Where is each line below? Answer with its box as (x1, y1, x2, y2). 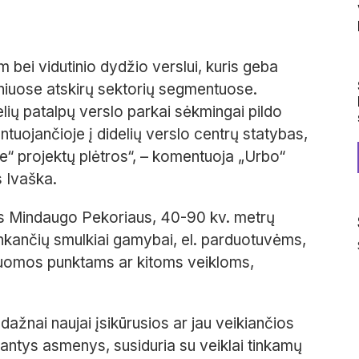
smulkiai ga (54, 231, 131, 250)
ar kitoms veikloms (115, 253, 250, 272)
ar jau (169, 314, 212, 333)
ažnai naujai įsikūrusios (10, 314, 169, 333)
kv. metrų (210, 208, 275, 228)
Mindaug (9, 208, 68, 228)
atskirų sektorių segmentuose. (42, 80, 257, 99)
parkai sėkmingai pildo (127, 103, 282, 122)
